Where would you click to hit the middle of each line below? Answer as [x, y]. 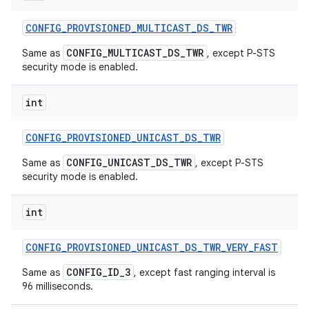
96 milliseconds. [58, 286]
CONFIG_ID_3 [98, 272]
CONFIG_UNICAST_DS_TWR [129, 162]
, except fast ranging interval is [205, 272]
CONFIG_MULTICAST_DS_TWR [135, 53]
